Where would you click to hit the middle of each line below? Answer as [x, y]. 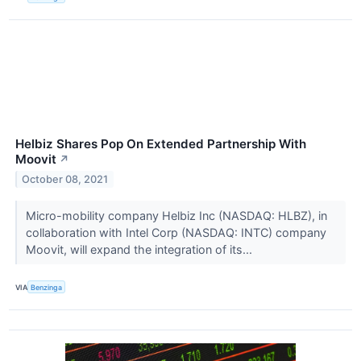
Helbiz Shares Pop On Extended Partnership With [161, 144]
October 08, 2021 [65, 180]
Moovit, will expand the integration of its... [140, 250]
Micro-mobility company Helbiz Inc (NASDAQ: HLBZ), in [176, 216]
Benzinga [47, 287]
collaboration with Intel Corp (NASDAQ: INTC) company [176, 233]
